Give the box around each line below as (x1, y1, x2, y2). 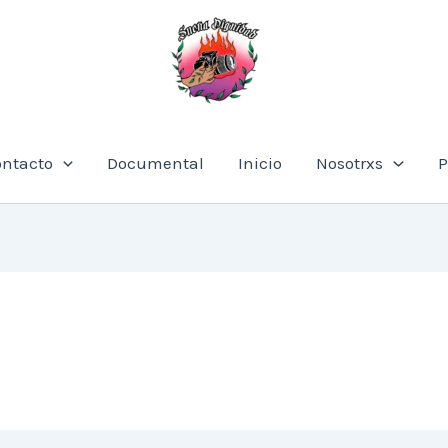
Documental (107, 153, 205, 173)
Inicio (238, 153, 283, 173)
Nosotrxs (316, 153, 384, 173)
